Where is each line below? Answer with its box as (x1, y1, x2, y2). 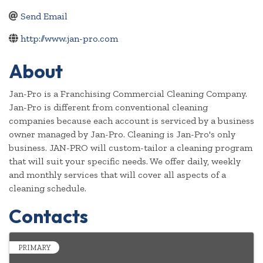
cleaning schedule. (9, 183, 86, 194)
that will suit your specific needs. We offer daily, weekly (9, 156, 241, 167)
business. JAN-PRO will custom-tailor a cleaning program (9, 142, 252, 154)
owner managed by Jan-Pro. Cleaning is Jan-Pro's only (9, 129, 235, 140)
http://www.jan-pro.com (21, 33, 118, 45)
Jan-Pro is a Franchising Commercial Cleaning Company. (9, 88, 247, 100)
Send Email (21, 11, 68, 22)
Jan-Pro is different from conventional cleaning (9, 102, 208, 113)
